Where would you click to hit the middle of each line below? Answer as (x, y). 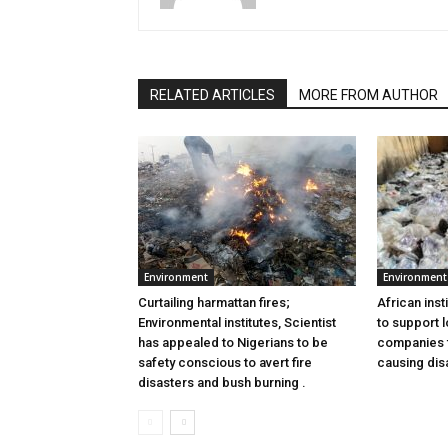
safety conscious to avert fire (225, 362)
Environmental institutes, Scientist (237, 322)
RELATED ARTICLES (212, 95)
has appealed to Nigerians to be (233, 342)
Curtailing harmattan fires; (214, 302)
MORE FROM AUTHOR (368, 95)
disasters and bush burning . (222, 382)
